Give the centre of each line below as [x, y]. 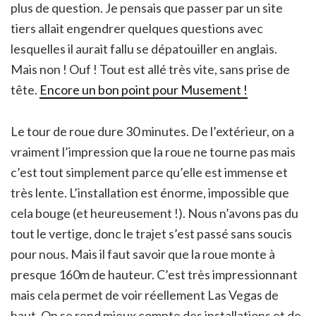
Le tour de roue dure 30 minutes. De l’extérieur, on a [152, 131]
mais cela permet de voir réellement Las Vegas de [145, 294]
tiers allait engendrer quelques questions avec [137, 28]
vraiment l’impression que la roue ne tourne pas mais [153, 151]
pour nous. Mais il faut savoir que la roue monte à [143, 254]
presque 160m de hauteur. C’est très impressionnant [154, 274]
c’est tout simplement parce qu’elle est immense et [149, 172]
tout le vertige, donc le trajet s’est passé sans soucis [151, 233]
